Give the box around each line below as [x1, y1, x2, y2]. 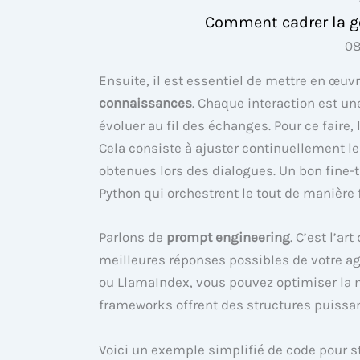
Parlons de [99, 229, 166, 246]
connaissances [99, 95, 192, 112]
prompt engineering [166, 229, 290, 246]
